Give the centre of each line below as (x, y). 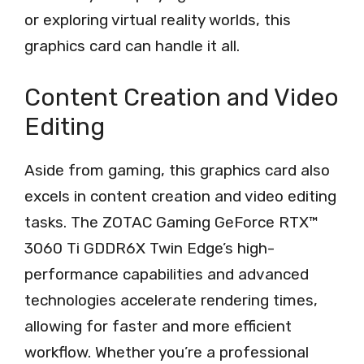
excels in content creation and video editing (180, 196)
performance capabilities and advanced (167, 274)
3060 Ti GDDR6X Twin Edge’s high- (149, 248)
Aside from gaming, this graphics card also (177, 170)
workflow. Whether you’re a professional (167, 352)
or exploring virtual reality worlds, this (158, 20)
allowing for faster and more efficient (158, 326)
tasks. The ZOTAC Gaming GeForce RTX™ (171, 222)
